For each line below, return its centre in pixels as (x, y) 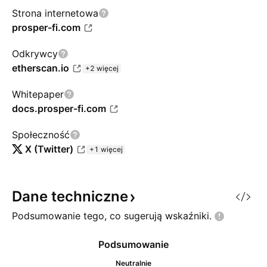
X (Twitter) (49, 149)
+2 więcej (102, 68)
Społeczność (41, 135)
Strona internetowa (55, 13)
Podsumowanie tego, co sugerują (89, 216)
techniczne (90, 196)
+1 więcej (106, 149)
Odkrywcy (35, 54)
